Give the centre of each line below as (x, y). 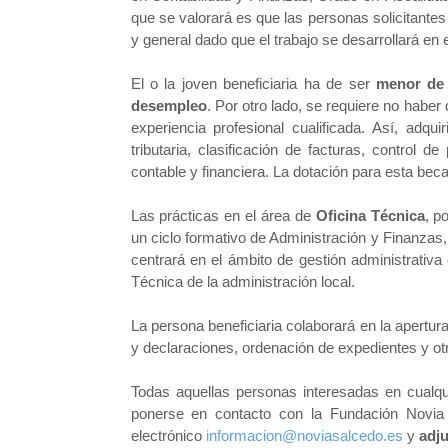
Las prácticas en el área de (223, 215)
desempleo (168, 105)
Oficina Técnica (370, 215)
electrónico (168, 435)
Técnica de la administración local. (242, 281)
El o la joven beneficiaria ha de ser (253, 83)
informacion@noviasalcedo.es (304, 435)
